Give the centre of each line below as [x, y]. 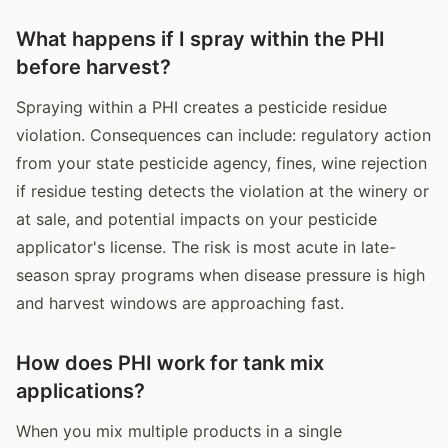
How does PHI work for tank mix [170, 362]
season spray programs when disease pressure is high [220, 274]
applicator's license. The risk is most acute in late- [206, 246]
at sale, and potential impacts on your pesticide [196, 218]
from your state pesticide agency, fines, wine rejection [221, 162]
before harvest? [93, 66]
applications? [80, 390]
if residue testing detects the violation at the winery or [222, 190]
